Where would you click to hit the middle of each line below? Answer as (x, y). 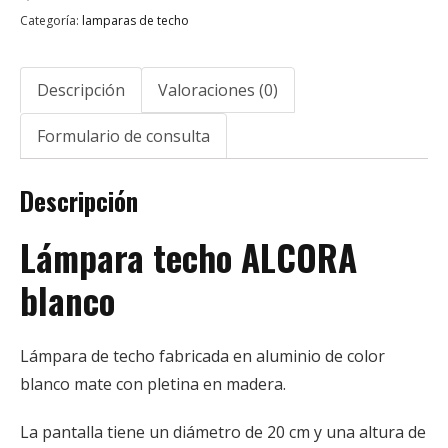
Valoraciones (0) (218, 89)
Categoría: (51, 20)
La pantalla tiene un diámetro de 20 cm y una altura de (223, 431)
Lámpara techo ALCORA (188, 256)
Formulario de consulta (123, 135)
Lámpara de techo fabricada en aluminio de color (202, 355)
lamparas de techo (135, 20)
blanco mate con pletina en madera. (153, 383)
